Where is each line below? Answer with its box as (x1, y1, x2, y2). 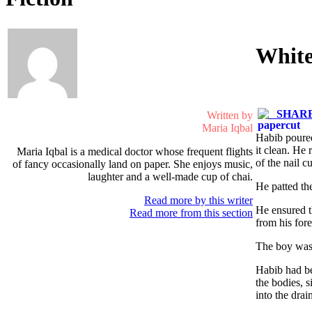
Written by (207, 109, 253, 121)
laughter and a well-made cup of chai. (88, 170, 253, 182)
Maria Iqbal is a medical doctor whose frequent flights (17, 145, 253, 157)
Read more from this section (130, 206, 253, 219)
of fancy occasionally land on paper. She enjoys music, (13, 157, 253, 170)
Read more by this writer (144, 194, 253, 206)
